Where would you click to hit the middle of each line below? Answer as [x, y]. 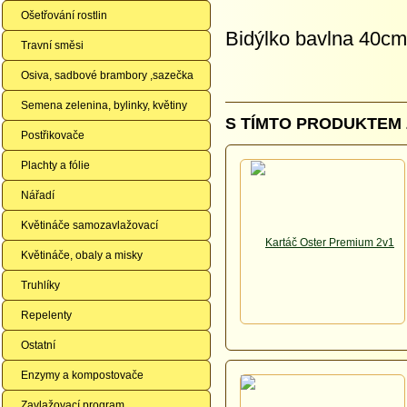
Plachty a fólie [55, 165]
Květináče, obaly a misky [82, 255]
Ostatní [38, 345]
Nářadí [38, 195]
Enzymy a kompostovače [82, 375]
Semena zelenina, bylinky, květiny [104, 105]
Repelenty [46, 315]
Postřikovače [53, 135]
